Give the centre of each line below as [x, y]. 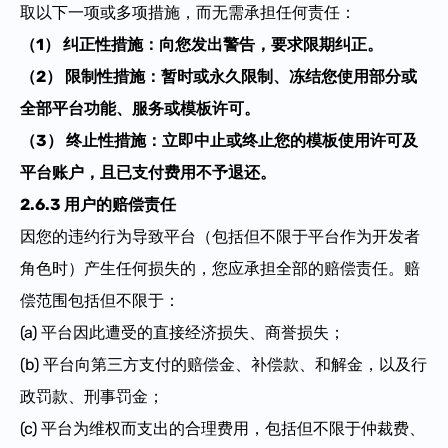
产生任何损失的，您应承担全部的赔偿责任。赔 [252, 268]
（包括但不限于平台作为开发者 [308, 236]
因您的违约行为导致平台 [108, 236]
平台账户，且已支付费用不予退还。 [148, 172]
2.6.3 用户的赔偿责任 [98, 204]
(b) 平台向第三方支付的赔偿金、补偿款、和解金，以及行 [223, 364]
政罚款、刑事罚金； [92, 396]
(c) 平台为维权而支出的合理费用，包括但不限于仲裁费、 [222, 428]
